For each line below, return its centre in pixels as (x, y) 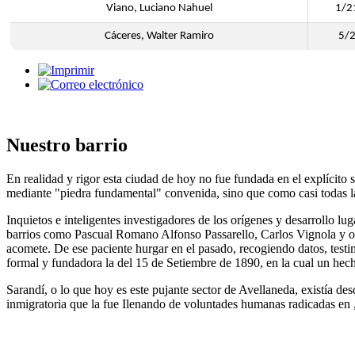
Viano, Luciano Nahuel (159, 8)
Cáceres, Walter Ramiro (159, 36)
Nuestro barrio (67, 145)
